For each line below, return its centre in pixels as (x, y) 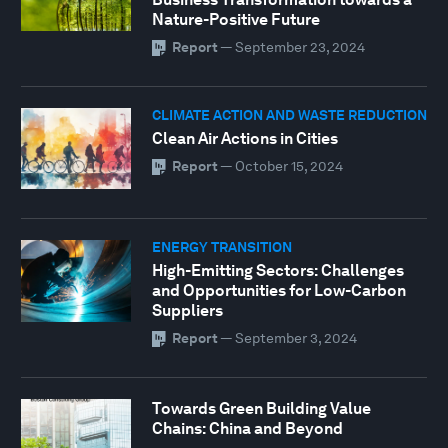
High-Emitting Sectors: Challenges (277, 270)
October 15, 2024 (288, 165)
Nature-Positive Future (235, 19)
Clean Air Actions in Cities (244, 138)
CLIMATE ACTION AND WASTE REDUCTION (289, 114)
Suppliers (187, 310)
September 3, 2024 (295, 337)
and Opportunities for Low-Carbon (278, 290)
